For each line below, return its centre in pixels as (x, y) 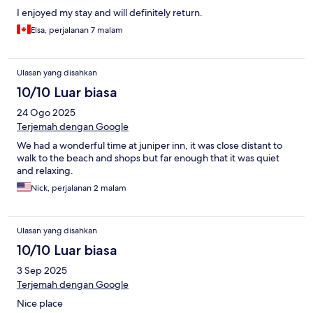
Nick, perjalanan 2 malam (79, 188)
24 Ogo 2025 (46, 113)
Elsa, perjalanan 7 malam (77, 30)
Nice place (40, 304)
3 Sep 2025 (42, 271)
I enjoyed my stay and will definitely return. (110, 13)
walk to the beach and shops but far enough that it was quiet (148, 158)
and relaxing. (45, 171)
